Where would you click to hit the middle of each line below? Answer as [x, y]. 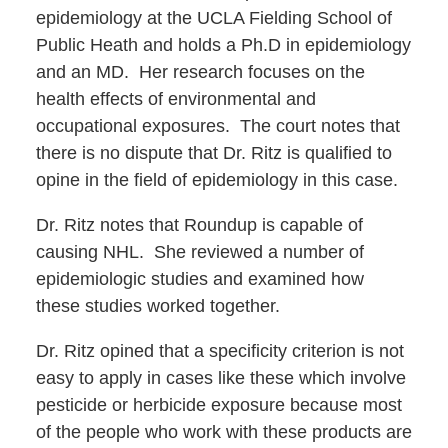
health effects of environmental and [175, 99]
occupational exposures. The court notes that [217, 126]
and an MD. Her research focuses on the [200, 72]
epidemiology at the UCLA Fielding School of [213, 18]
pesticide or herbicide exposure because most [218, 405]
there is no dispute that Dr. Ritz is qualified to [213, 153]
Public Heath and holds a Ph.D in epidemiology [223, 45]
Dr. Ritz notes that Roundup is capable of [199, 225]
